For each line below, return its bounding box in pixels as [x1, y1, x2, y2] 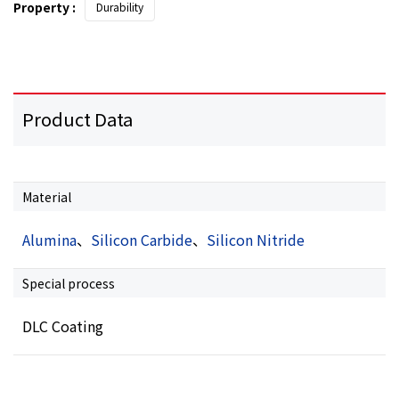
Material [22, 187, 71, 206]
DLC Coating [22, 314, 103, 337]
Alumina [22, 228, 77, 250]
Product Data [22, 105, 133, 132]
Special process [22, 273, 115, 292]
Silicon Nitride [207, 228, 305, 250]
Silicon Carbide [91, 228, 192, 250]
